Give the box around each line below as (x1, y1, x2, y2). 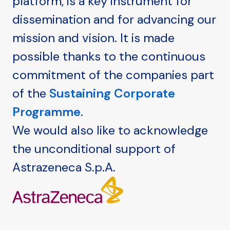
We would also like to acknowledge (12, 122, 208, 139)
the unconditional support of (12, 141, 176, 157)
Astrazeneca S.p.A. (12, 159, 116, 176)
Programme (12, 104, 81, 120)
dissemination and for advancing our (12, 11, 216, 28)
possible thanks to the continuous (12, 48, 205, 65)
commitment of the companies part (12, 67, 214, 83)
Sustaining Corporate (49, 85, 175, 102)
